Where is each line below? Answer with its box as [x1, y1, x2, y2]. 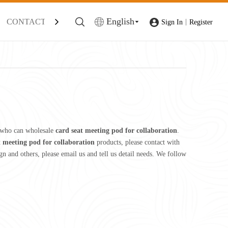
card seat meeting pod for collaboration [55, 127, 177, 134]
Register [189, 18, 213, 26]
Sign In [161, 18, 183, 26]
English [106, 16, 134, 26]
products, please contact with [95, 138, 180, 146]
